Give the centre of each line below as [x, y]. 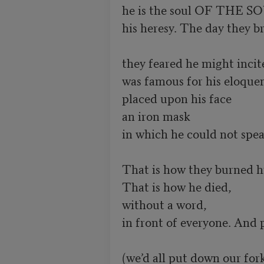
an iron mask [156, 115]
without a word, [164, 204]
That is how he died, [178, 186]
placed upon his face [176, 98]
